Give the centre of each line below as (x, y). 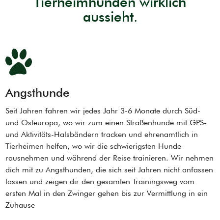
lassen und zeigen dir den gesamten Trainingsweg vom (100, 182)
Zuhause (20, 205)
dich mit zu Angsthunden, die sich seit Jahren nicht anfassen (110, 170)
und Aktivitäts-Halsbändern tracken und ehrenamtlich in (102, 135)
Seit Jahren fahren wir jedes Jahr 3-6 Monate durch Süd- (103, 111)
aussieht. (110, 17)
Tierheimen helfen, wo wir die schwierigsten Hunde (94, 146)
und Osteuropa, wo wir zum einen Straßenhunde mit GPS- (106, 123)
